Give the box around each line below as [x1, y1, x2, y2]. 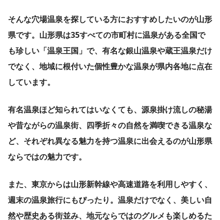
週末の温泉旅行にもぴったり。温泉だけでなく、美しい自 [8, 194, 212, 206]
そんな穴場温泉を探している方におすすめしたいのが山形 [8, 14, 212, 25]
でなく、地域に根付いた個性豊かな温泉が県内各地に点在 [8, 61, 212, 72]
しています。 [8, 77, 55, 88]
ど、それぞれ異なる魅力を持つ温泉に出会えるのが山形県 [8, 136, 212, 147]
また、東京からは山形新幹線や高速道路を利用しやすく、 [8, 179, 212, 190]
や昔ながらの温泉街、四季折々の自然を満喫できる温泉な [8, 120, 212, 131]
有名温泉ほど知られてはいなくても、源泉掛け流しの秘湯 [8, 104, 212, 115]
